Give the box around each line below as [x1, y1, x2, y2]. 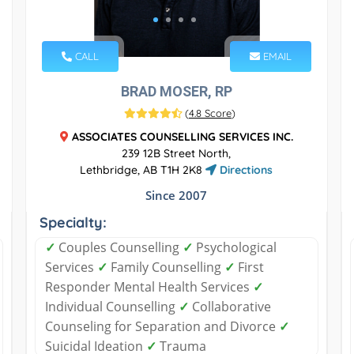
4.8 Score [188, 106, 232, 119]
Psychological [192, 238, 277, 256]
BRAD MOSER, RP [120, 82, 232, 100]
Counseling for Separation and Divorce [44, 317, 279, 335]
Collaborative [188, 297, 271, 315]
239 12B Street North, [122, 145, 232, 160]
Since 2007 [145, 186, 208, 203]
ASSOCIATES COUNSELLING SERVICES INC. [71, 129, 293, 144]
